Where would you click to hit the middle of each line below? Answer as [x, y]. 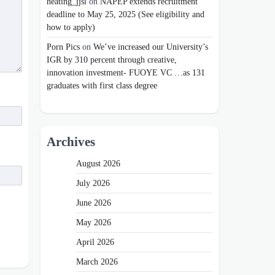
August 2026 [98, 163]
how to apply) [71, 27]
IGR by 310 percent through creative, [112, 60]
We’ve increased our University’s [151, 47]
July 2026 [93, 183]
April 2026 [95, 242]
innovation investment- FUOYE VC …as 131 [126, 73]
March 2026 [97, 261]
